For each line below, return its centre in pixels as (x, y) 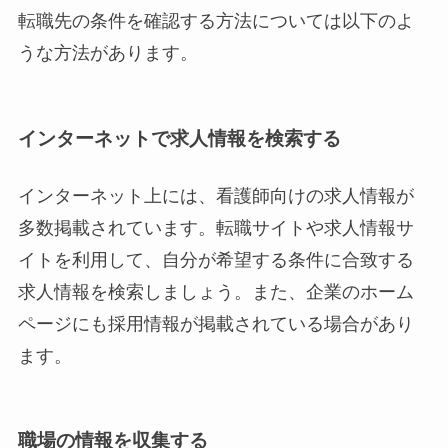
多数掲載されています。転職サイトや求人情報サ (215, 227)
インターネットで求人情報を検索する (179, 138)
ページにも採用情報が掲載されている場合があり (215, 323)
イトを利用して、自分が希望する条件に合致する (215, 259)
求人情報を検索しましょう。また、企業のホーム (215, 291)
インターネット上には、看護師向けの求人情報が (215, 195)
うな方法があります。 (107, 53)
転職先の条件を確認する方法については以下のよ (215, 21)
